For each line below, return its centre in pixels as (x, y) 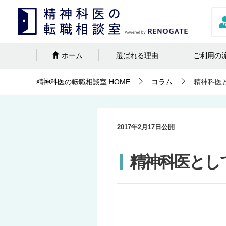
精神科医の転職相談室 (72, 82)
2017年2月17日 (139, 127)
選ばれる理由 (137, 55)
